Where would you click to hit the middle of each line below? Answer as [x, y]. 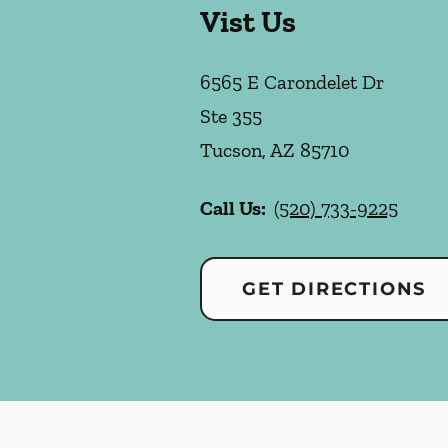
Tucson [231, 150]
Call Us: [233, 208]
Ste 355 [231, 116]
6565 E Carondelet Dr [292, 82]
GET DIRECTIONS [334, 289]
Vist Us [248, 22]
